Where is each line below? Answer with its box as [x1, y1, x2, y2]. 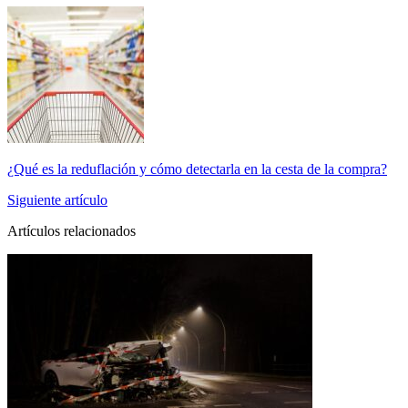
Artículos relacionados [7, 223, 136, 240]
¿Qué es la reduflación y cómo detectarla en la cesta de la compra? [7, 161, 387, 178]
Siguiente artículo [7, 192, 107, 209]
